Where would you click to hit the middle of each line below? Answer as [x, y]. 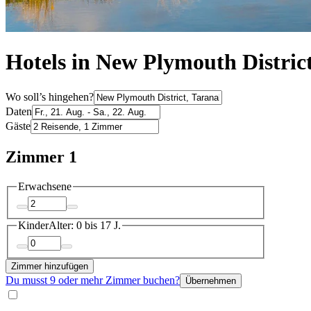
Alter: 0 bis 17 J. [85, 226]
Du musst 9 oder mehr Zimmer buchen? [93, 280]
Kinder [33, 226]
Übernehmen [211, 280]
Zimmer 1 [41, 157]
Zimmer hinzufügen [50, 266]
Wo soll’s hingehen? [50, 96]
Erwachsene [45, 186]
